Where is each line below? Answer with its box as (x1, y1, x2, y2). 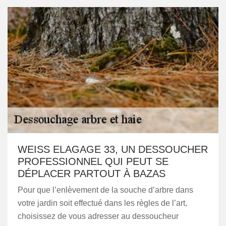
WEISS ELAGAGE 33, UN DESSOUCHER (18, 144, 208, 155)
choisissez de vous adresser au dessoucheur (18, 212, 179, 220)
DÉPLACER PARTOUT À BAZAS (18, 168, 165, 179)
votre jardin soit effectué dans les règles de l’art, (18, 199, 187, 207)
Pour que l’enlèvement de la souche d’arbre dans (18, 186, 193, 194)
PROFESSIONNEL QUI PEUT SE (18, 156, 168, 167)
